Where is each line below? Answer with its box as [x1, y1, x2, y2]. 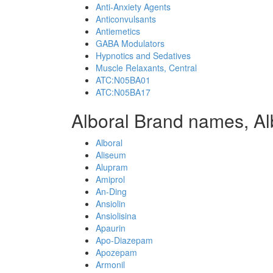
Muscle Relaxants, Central [96, 62, 197, 74]
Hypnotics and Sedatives [96, 49, 191, 62]
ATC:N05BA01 [96, 74, 151, 86]
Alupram [96, 161, 128, 173]
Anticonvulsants [96, 13, 156, 25]
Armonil [96, 258, 125, 271]
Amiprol [96, 173, 125, 185]
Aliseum [96, 149, 126, 161]
